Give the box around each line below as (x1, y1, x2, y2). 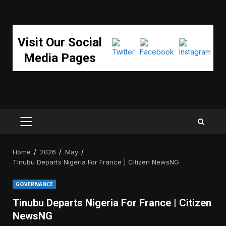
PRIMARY (25, 122, 59, 132)
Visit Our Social (17, 35, 102, 50)
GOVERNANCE (16, 181, 53, 188)
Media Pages (23, 51, 96, 66)
